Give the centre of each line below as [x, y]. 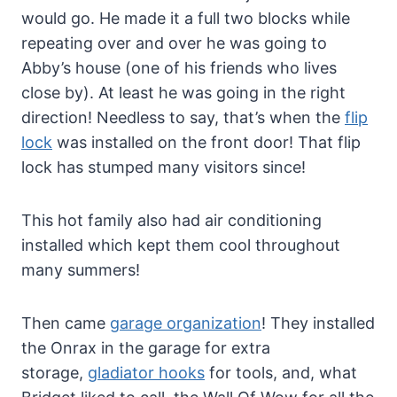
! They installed [318, 323]
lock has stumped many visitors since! [163, 167]
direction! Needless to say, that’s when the [183, 117]
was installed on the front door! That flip [206, 142]
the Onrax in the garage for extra [146, 347]
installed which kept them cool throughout [181, 245]
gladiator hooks [146, 372]
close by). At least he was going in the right [183, 92]
